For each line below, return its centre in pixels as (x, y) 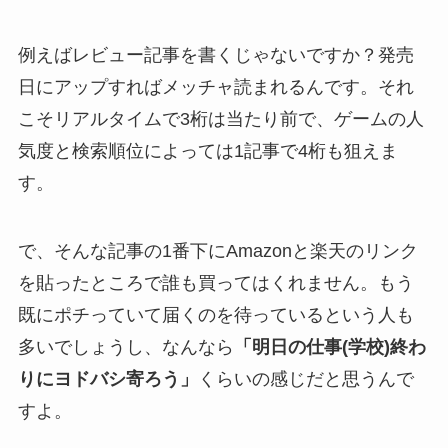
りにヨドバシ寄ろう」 (107, 378)
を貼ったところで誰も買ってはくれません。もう (215, 282)
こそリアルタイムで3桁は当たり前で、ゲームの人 (220, 119)
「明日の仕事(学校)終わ (329, 346)
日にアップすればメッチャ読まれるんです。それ (215, 87)
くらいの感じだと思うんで (305, 378)
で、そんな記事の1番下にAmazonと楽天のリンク (217, 250)
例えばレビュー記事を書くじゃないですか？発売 (215, 55)
